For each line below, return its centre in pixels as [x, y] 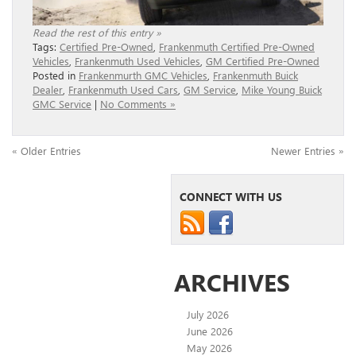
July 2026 [208, 315]
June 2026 [210, 331]
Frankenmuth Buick [255, 75]
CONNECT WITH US [231, 197]
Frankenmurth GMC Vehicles [143, 75]
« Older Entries [46, 151]
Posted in [56, 75]
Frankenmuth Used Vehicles [137, 61]
